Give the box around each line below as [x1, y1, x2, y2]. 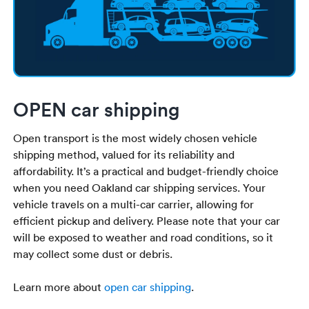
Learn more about [13, 280, 105, 295]
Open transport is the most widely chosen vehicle [13, 131, 258, 146]
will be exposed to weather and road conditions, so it [13, 230, 274, 245]
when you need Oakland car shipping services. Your [13, 181, 266, 195]
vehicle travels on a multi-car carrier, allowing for [13, 197, 255, 212]
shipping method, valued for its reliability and [13, 148, 235, 162]
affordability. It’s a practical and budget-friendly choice [13, 164, 279, 179]
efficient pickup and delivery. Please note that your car [13, 214, 281, 228]
